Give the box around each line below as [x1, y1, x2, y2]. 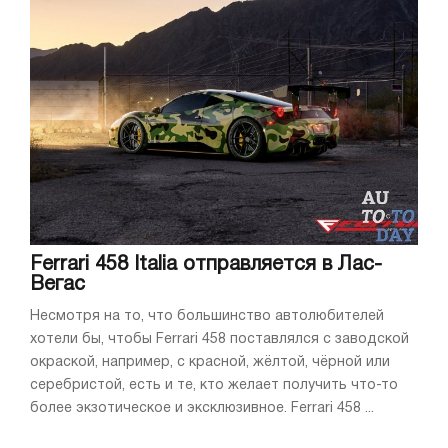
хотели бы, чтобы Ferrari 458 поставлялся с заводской [30, 333, 409, 347]
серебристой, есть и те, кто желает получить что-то [30, 379, 398, 393]
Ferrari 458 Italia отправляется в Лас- [30, 256, 382, 275]
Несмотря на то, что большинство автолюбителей [30, 310, 384, 324]
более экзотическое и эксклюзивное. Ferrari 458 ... [30, 402, 374, 416]
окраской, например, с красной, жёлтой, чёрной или [30, 356, 390, 370]
